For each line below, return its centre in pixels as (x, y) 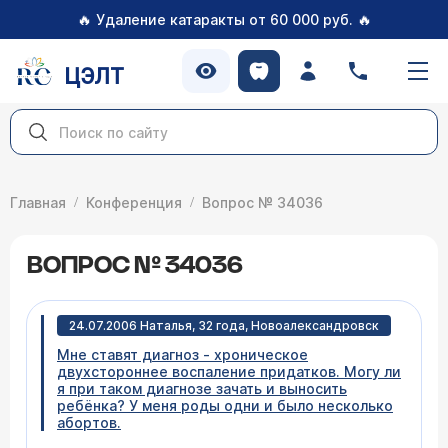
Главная (38, 202)
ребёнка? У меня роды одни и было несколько (225, 405)
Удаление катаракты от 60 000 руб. (224, 19)
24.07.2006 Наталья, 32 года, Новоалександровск (224, 325)
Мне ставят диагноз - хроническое (182, 354)
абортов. (89, 422)
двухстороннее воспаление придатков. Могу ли (229, 371)
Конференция (134, 202)
